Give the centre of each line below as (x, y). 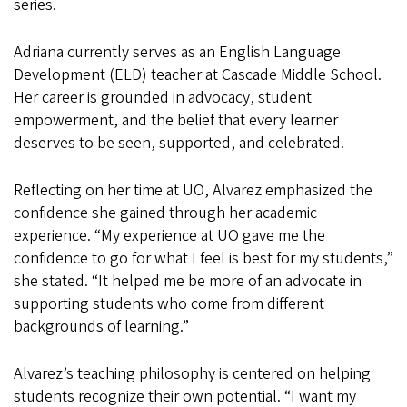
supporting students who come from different (169, 303)
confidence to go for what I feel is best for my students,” (203, 258)
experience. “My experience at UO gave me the (169, 235)
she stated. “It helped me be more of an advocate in (188, 281)
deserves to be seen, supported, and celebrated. (179, 143)
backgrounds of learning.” (101, 326)
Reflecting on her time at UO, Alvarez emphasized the (193, 190)
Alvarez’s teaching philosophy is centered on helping (192, 373)
